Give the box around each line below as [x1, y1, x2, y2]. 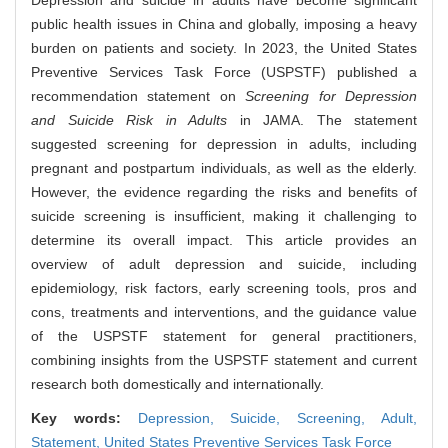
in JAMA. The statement [227, 112, 417, 129]
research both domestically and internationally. [31, 376, 324, 393]
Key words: [31, 410, 138, 427]
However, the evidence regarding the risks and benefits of [31, 184, 417, 201]
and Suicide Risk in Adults [31, 112, 227, 129]
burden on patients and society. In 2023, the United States [31, 40, 417, 57]
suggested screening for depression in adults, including [31, 136, 417, 153]
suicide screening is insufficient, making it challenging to [31, 208, 417, 225]
